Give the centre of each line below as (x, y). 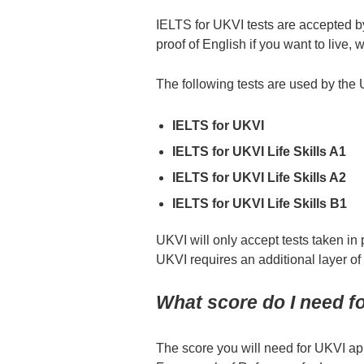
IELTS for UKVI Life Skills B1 (260, 203)
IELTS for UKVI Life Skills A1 (259, 151)
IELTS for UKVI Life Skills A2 (259, 177)
